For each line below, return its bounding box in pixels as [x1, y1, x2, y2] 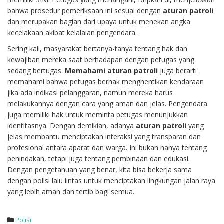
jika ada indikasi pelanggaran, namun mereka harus [7, 88, 173, 97]
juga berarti [158, 66, 197, 75]
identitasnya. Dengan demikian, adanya [7, 121, 136, 130]
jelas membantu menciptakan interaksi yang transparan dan [7, 132, 201, 141]
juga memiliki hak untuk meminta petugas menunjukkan [7, 110, 188, 119]
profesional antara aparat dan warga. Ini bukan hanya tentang [7, 143, 207, 152]
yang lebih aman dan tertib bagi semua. [7, 187, 134, 196]
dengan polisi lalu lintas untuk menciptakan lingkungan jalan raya [7, 176, 215, 185]
